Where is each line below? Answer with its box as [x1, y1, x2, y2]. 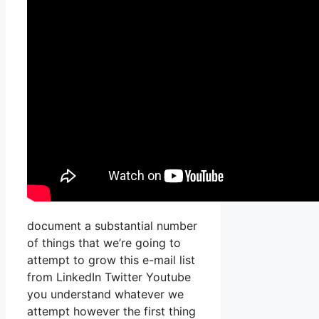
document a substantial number [27, 219, 197, 234]
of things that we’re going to [27, 236, 181, 251]
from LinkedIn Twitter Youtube [27, 270, 191, 285]
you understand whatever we [27, 287, 184, 302]
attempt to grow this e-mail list [27, 253, 195, 268]
